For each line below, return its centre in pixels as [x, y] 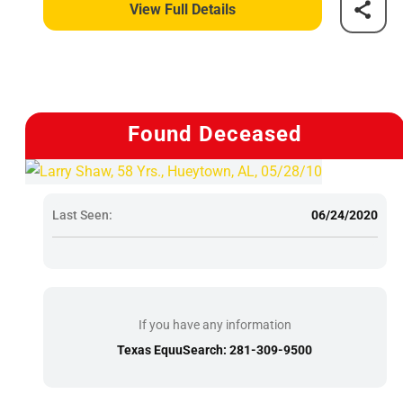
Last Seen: [82, 215]
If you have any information [215, 324]
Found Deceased [215, 134]
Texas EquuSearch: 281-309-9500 [215, 349]
